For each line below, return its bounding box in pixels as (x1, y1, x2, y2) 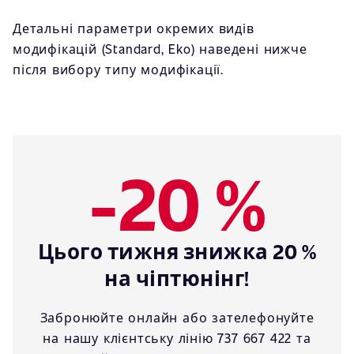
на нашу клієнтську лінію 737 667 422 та (43, 330, 311, 346)
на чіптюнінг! (104, 264, 250, 292)
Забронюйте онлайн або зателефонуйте (40, 309, 314, 326)
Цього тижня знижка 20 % (37, 237, 317, 265)
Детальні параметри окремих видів (13, 20, 254, 36)
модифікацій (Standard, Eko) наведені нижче (13, 40, 307, 57)
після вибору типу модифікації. (13, 61, 224, 77)
